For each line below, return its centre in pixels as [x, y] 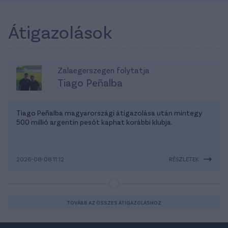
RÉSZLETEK [184, 159]
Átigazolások [60, 32]
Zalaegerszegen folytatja [103, 70]
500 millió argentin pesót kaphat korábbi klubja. [94, 122]
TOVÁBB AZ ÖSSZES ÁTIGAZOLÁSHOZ [114, 203]
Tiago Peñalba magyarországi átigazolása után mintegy [109, 113]
